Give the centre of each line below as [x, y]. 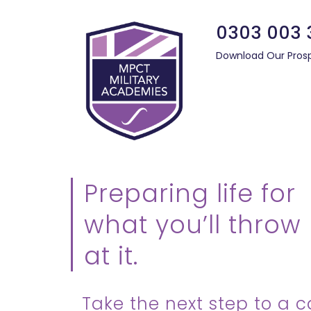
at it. [111, 255]
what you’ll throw [193, 224]
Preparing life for [190, 193]
